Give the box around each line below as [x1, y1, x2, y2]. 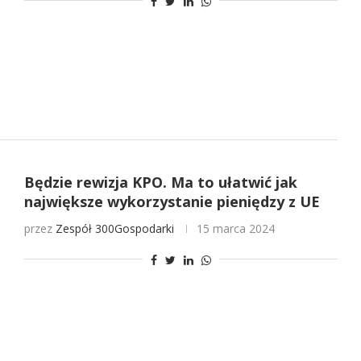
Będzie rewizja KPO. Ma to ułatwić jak [23, 172, 297, 193]
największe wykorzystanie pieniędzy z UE [23, 192, 320, 212]
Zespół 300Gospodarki [55, 221, 174, 237]
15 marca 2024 [196, 221, 275, 237]
